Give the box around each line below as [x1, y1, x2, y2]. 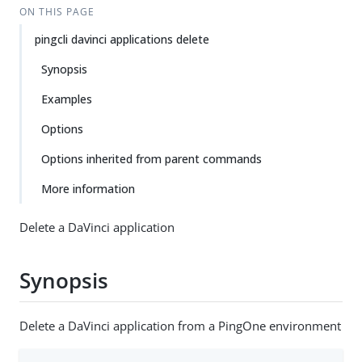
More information [41, 181, 135, 196]
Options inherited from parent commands [41, 151, 262, 166]
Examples [41, 91, 92, 107]
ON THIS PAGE [19, 5, 95, 19]
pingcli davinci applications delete [35, 32, 209, 47]
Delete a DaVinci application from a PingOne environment [19, 317, 341, 334]
